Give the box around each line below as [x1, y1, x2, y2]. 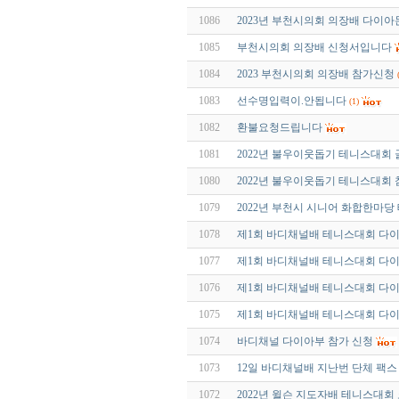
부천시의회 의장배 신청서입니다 [237, 41, 392, 54]
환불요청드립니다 [237, 121, 322, 134]
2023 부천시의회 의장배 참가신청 [237, 68, 395, 81]
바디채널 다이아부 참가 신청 [237, 335, 373, 348]
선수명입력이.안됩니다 [237, 94, 346, 108]
